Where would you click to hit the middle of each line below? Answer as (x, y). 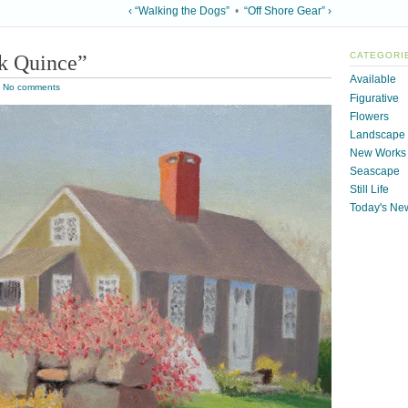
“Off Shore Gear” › (288, 11)
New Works (378, 153)
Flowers (369, 116)
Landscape (377, 134)
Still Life (369, 189)
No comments (31, 87)
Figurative (374, 98)
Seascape (375, 171)
